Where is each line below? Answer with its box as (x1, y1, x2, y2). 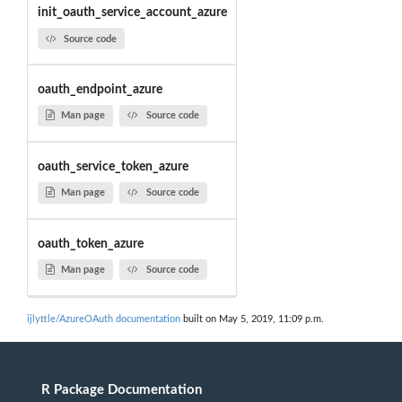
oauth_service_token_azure (37, 160, 188, 173)
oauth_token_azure (37, 237, 144, 250)
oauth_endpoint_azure (37, 83, 162, 96)
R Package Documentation (41, 382, 202, 397)
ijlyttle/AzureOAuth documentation (27, 314, 180, 325)
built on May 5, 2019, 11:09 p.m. (180, 314, 324, 325)
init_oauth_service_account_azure (37, 6, 227, 20)
